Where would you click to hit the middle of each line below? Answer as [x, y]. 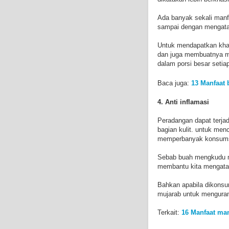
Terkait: [169, 212]
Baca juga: [174, 83]
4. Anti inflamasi [183, 102]
